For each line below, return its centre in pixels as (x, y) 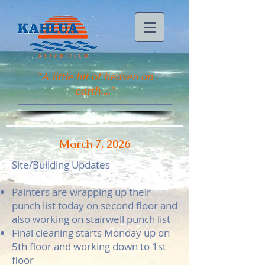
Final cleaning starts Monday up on (91, 233)
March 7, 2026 (95, 144)
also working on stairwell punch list (91, 219)
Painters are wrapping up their (81, 192)
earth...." (95, 91)
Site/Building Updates (61, 165)
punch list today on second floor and (95, 206)
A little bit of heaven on (97, 77)
